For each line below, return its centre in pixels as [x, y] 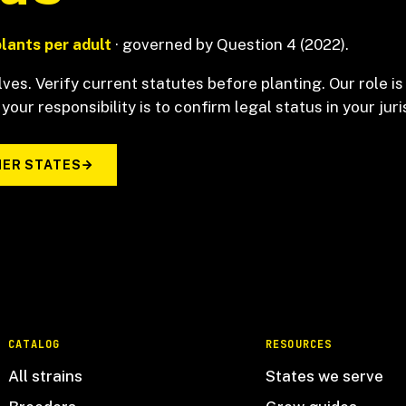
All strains [46, 376]
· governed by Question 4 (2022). [230, 44]
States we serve [324, 376]
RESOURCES [299, 344]
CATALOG [34, 344]
